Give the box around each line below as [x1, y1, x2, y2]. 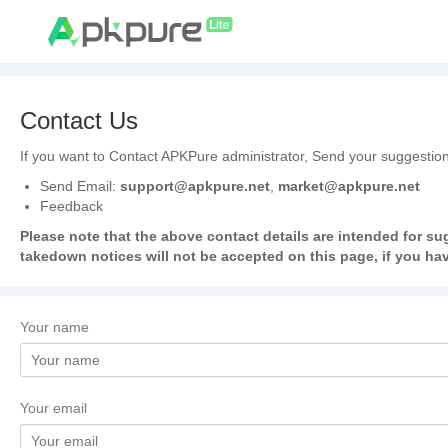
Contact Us [20, 107, 138, 134]
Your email [20, 400, 87, 416]
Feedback [40, 198, 103, 214]
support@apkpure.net [120, 178, 270, 194]
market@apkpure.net [278, 178, 420, 194]
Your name [20, 319, 89, 335]
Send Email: [40, 178, 120, 194]
